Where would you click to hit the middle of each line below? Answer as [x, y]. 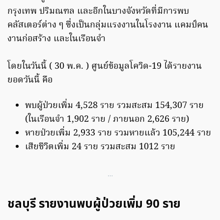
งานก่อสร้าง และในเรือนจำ [56, 39]
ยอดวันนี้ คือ [30, 81]
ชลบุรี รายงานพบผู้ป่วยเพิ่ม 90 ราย [94, 205]
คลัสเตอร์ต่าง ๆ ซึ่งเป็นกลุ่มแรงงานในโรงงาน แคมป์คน [108, 26]
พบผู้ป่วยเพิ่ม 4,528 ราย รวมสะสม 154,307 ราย [114, 106]
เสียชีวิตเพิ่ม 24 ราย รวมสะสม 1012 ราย [100, 147]
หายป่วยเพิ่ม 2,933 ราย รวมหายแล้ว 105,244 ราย [118, 134]
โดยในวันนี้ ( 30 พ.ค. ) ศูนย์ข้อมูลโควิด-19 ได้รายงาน [105, 67]
